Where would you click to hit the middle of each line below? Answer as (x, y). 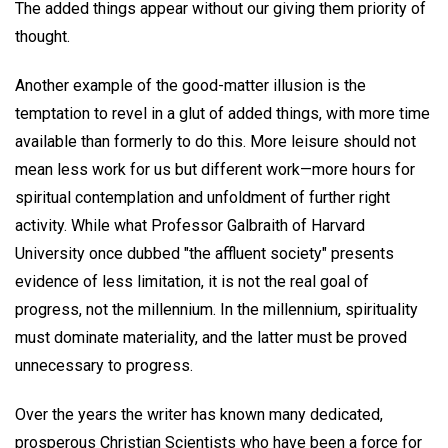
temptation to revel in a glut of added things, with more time (222, 114)
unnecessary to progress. (104, 366)
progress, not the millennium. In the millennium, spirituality (216, 310)
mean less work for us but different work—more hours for (215, 170)
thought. (42, 37)
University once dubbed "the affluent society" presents (204, 254)
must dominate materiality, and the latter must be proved (211, 338)
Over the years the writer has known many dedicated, (199, 414)
